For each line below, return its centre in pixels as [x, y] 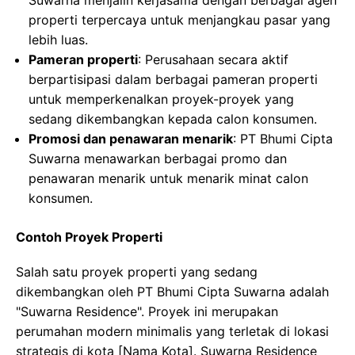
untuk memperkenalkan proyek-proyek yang [161, 99]
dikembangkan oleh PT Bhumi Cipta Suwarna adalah [172, 292]
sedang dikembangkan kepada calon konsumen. [173, 119]
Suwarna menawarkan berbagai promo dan [158, 158]
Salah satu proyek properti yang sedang [137, 272]
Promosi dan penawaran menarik [131, 139]
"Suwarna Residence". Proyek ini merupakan [147, 311]
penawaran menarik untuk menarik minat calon [168, 178]
